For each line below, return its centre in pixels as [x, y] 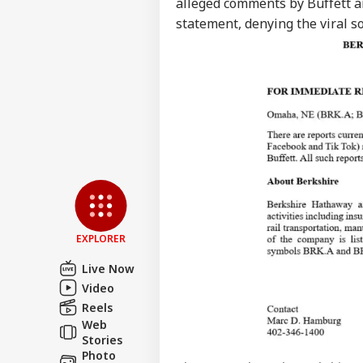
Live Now [108, 268]
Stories [102, 340]
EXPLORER [101, 238]
